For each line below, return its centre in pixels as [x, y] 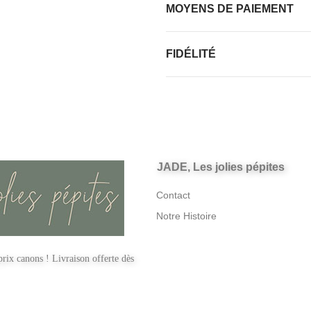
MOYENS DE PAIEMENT [230, 9]
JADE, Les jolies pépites [220, 167]
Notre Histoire [186, 216]
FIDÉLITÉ [191, 54]
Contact [173, 195]
